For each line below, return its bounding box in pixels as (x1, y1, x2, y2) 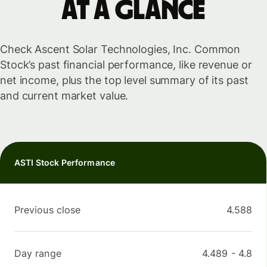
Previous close (14, 204, 81, 216)
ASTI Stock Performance (14, 157, 116, 168)
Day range (14, 247, 61, 260)
